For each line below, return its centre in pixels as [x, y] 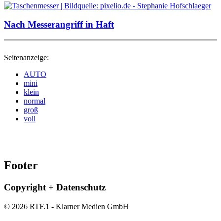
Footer [21, 165]
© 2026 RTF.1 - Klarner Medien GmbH [66, 206]
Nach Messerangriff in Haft [59, 25]
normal [35, 101]
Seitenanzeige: [26, 58]
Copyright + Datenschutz [55, 187]
